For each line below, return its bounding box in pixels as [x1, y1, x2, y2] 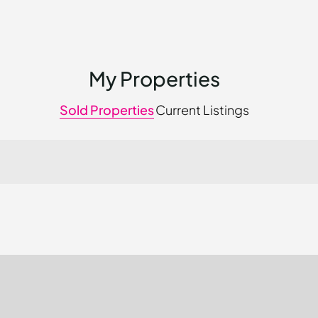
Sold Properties [59, 102, 154, 118]
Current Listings [155, 102, 249, 118]
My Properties [88, 66, 220, 91]
